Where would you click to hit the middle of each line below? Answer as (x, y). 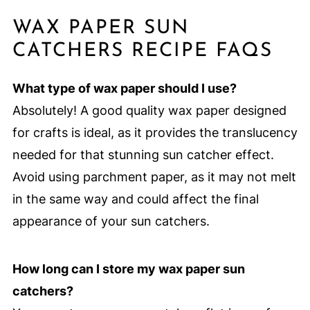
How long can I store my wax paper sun (128, 268)
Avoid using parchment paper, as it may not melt (154, 176)
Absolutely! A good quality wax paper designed (149, 110)
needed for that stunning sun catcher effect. (143, 154)
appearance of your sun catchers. (111, 221)
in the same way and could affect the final (135, 199)
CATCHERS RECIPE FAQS (142, 51)
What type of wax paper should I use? (124, 88)
